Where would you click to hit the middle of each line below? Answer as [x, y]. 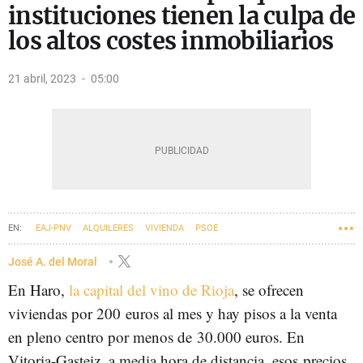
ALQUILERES [108, 228]
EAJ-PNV [53, 228]
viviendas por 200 [67, 313]
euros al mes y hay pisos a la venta [231, 313]
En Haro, [38, 290]
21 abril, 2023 [42, 79]
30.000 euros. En [251, 337]
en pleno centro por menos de [102, 337]
